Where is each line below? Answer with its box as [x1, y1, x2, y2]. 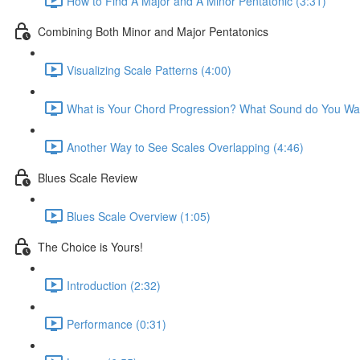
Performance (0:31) [67, 315, 166, 332]
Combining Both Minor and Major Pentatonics [38, 22, 268, 39]
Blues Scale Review [38, 169, 137, 186]
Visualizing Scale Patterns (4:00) [67, 61, 231, 78]
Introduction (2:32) [67, 276, 161, 293]
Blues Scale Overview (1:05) [67, 207, 211, 224]
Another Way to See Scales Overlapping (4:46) [67, 138, 304, 155]
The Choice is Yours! [38, 238, 143, 255]
